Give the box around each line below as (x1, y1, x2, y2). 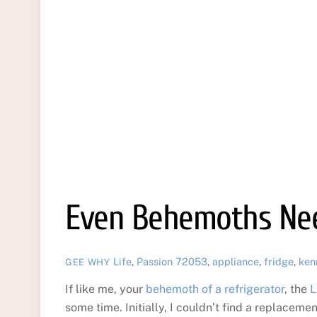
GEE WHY (65, 257, 110, 268)
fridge (263, 255, 294, 268)
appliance (212, 255, 259, 268)
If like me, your (65, 282, 146, 296)
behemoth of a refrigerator (146, 282, 284, 296)
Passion (136, 255, 173, 268)
